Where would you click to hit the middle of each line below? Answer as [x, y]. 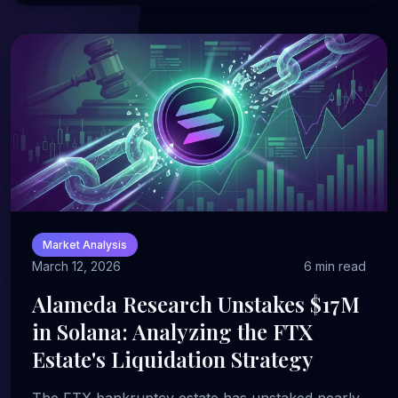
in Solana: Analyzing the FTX [172, 331]
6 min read [335, 266]
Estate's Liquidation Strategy [173, 359]
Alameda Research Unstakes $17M [196, 304]
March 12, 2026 [76, 266]
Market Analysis [85, 245]
